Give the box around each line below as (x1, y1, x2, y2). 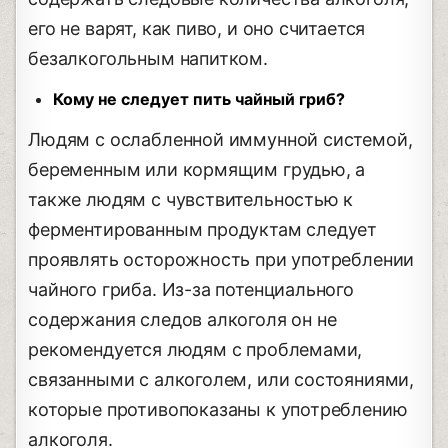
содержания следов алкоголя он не (28, 308, 337, 330)
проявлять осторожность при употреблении (28, 248, 415, 270)
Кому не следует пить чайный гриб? (53, 88, 346, 109)
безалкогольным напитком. (28, 47, 268, 69)
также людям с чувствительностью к (28, 188, 354, 210)
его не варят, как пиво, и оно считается (28, 17, 366, 39)
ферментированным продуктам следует (28, 218, 378, 240)
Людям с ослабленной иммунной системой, (28, 128, 413, 150)
